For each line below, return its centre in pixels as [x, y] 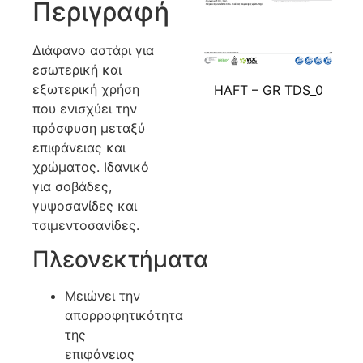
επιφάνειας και [79, 147]
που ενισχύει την [85, 108]
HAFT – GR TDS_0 [268, 90]
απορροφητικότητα [124, 316]
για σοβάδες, [72, 186]
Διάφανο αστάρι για [93, 50]
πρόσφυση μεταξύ [89, 128]
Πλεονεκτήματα [120, 260]
